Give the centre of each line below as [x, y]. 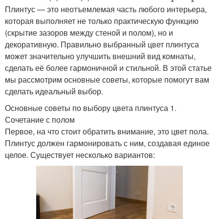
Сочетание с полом [40, 120]
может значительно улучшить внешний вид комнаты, [100, 56]
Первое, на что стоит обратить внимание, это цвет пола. [107, 131]
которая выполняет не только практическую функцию [102, 21]
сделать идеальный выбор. [54, 91]
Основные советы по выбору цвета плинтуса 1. [91, 108]
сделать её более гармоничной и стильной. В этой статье [108, 68]
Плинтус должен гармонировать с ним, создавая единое [107, 143]
